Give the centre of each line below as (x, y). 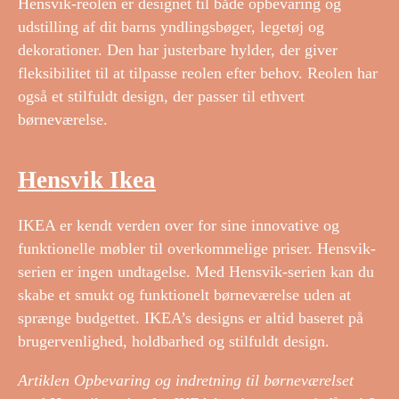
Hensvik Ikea (87, 179)
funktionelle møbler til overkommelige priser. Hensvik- (197, 249)
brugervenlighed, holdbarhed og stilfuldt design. (174, 342)
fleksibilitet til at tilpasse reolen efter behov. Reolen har (198, 73)
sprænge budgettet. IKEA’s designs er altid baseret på (191, 318)
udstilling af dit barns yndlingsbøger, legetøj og (171, 26)
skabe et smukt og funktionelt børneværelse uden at (184, 295)
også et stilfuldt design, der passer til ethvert (161, 96)
